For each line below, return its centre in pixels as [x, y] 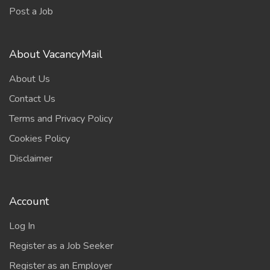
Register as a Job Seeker [61, 246]
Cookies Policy [39, 139]
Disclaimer [31, 159]
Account [29, 201]
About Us [30, 79]
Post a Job [31, 11]
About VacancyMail [56, 54]
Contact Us [32, 99]
